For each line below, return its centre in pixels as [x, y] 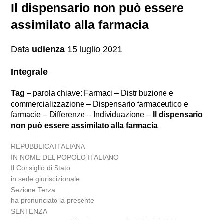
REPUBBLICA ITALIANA [48, 146]
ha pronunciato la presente [53, 200]
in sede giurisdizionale [45, 179]
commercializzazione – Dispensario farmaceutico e [100, 104]
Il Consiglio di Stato [41, 168]
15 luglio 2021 [94, 49]
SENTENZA [29, 211]
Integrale [29, 72]
